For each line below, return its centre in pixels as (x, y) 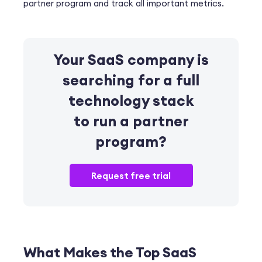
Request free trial (131, 175)
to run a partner (131, 121)
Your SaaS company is (131, 60)
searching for (113, 80)
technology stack (131, 101)
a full (181, 80)
